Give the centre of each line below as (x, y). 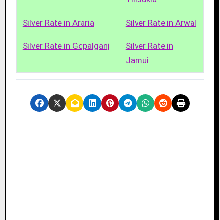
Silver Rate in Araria (58, 23)
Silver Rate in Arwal (161, 23)
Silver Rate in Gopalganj (66, 46)
